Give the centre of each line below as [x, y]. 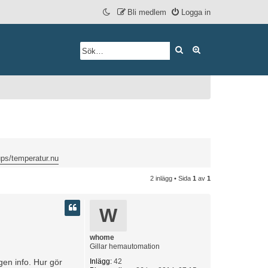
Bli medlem [147, 12]
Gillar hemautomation [125, 247]
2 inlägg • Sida [171, 178]
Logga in [196, 12]
